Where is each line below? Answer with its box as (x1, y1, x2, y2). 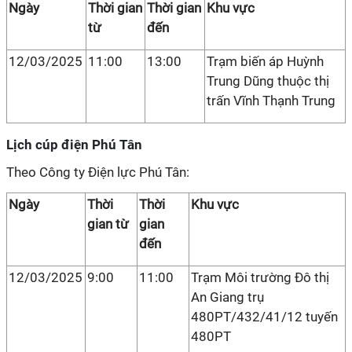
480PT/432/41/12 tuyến (191, 309, 338, 324)
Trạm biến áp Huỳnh (207, 53, 324, 69)
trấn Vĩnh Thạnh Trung (207, 93, 335, 108)
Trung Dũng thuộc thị (207, 73, 329, 89)
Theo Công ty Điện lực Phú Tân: (6, 164, 189, 180)
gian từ (87, 216, 129, 232)
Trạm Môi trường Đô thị (191, 269, 329, 285)
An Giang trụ (191, 289, 264, 305)
